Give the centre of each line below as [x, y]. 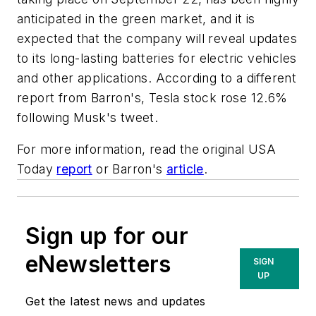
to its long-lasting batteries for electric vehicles [157, 58]
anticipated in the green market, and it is [136, 18]
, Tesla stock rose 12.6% [214, 97]
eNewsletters [98, 265]
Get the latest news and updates [116, 302]
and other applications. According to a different [157, 78]
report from [54, 97]
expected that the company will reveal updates [157, 38]
